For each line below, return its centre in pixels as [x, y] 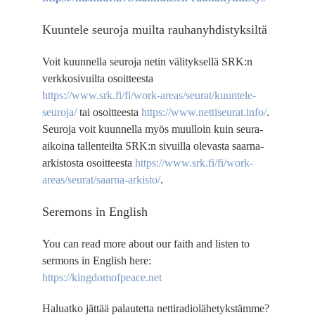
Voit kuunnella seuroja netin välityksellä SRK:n [147, 61]
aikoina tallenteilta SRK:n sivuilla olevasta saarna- [153, 146]
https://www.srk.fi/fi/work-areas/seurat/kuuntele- [149, 95]
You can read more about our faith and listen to [146, 243]
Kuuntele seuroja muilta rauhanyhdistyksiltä [154, 30]
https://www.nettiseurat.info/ [204, 112]
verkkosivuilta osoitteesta [97, 78]
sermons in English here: [96, 260]
